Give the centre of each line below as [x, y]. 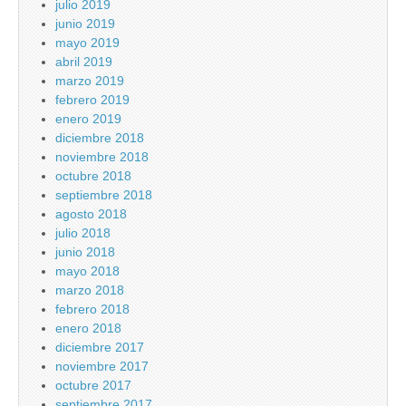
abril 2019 [84, 62]
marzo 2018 [90, 290]
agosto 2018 [91, 214]
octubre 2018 [93, 176]
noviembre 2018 [102, 157]
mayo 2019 [87, 43]
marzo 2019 [90, 81]
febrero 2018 [92, 309]
